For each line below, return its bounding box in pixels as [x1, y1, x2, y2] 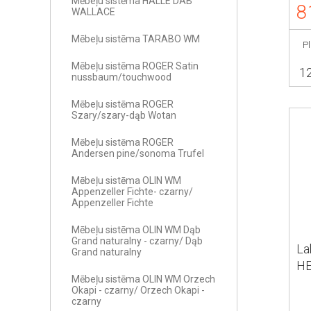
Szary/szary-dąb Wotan [72, 110, 176, 121]
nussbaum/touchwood [72, 72, 171, 83]
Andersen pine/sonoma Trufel [72, 148, 204, 159]
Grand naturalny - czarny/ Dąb [72, 235, 203, 246]
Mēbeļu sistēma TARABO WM [72, 33, 200, 44]
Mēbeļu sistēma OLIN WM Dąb [72, 224, 201, 235]
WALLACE [72, 6, 115, 17]
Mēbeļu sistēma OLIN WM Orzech [72, 274, 215, 285]
